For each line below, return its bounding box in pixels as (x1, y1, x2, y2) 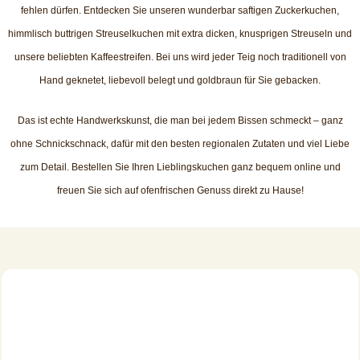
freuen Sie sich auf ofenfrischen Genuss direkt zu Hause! (56, 185, 304, 196)
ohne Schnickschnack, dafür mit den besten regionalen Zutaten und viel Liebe (10, 138, 350, 149)
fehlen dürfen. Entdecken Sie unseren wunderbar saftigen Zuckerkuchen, (21, 5, 339, 16)
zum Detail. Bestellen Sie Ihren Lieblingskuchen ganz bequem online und (19, 162, 341, 173)
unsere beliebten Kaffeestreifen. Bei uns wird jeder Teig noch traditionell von (14, 51, 346, 63)
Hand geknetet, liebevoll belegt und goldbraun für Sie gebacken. (39, 75, 321, 86)
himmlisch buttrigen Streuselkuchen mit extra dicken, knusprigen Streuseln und (8, 28, 352, 39)
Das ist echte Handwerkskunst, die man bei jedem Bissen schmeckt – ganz (17, 115, 343, 126)
